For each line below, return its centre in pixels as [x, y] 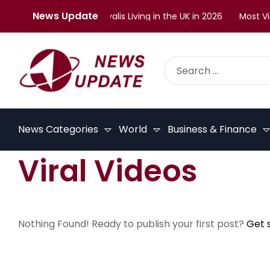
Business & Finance [212, 130]
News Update [65, 16]
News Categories [58, 130]
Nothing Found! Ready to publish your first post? [132, 224]
